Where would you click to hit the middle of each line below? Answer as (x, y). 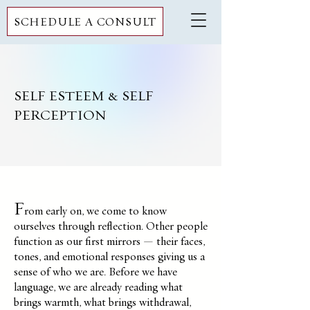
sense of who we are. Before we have (95, 272)
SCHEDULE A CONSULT (85, 21)
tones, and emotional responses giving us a (109, 256)
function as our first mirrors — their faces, (109, 241)
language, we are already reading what (98, 287)
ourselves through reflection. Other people (111, 226)
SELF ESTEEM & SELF (84, 95)
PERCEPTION (60, 115)
